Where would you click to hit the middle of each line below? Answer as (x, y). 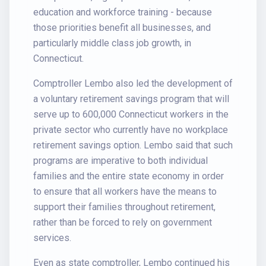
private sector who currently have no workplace (131, 130)
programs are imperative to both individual (121, 161)
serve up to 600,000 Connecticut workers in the (131, 114)
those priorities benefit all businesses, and (122, 28)
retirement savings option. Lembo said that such (133, 145)
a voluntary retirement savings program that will (131, 99)
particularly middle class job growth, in (112, 43)
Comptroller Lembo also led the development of (133, 83)
